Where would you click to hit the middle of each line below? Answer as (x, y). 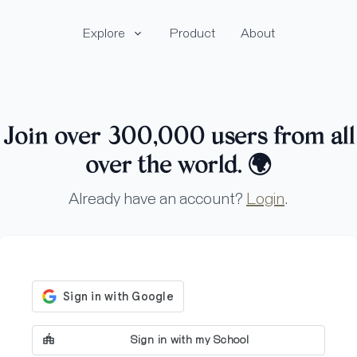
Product (192, 33)
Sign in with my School (190, 340)
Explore (104, 33)
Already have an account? (157, 199)
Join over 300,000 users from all (178, 139)
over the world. (167, 167)
